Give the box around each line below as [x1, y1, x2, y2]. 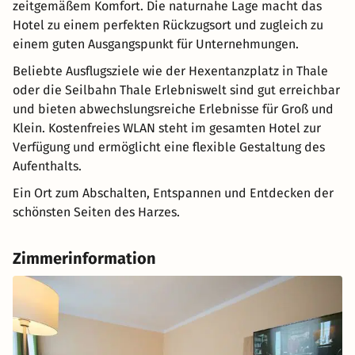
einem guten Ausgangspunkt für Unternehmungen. [13, 36, 299, 52]
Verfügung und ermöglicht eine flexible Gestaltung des [13, 139, 325, 155]
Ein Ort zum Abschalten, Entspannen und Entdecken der [13, 185, 334, 201]
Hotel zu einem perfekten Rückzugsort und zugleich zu [13, 17, 323, 33]
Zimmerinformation [13, 249, 156, 269]
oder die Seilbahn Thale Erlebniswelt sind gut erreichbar [13, 82, 340, 98]
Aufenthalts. [13, 158, 82, 174]
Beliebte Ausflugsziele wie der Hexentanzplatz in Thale [13, 63, 328, 79]
